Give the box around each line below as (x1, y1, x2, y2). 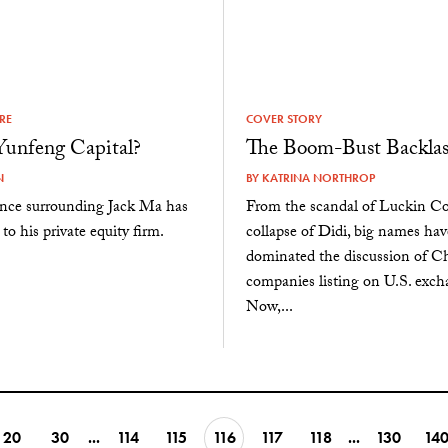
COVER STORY (245, 110, 322, 127)
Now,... (245, 294, 293, 322)
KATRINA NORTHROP (261, 169, 375, 186)
